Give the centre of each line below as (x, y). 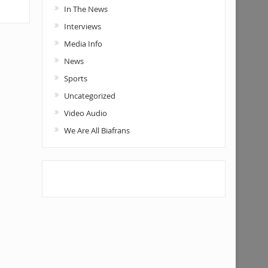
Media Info (83, 44)
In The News (86, 9)
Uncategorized (89, 96)
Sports (75, 78)
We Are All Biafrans (97, 130)
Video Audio (85, 113)
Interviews (82, 26)
